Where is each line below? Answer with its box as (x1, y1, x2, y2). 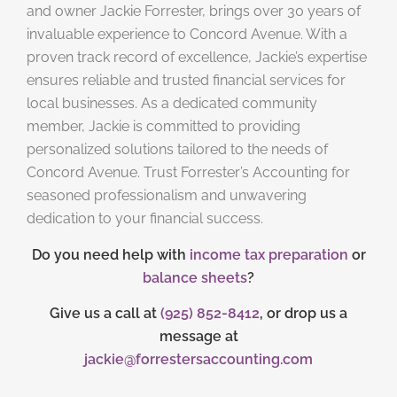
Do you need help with (31, 245, 190, 263)
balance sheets (143, 269, 247, 286)
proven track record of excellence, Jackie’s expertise (27, 49, 367, 66)
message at (159, 328, 238, 346)
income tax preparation (189, 245, 348, 263)
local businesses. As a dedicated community (27, 95, 317, 113)
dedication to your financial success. (27, 210, 263, 228)
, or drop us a (260, 305, 347, 323)
